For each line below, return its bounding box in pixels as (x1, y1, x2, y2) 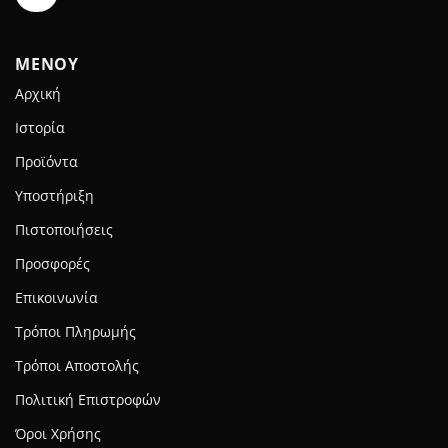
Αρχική (15, 86, 61, 103)
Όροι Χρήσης (15, 426, 101, 443)
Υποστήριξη (15, 188, 94, 205)
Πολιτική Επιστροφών (15, 392, 161, 409)
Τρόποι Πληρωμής (15, 324, 136, 341)
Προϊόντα (15, 154, 78, 171)
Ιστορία (15, 120, 65, 137)
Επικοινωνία (15, 290, 98, 307)
